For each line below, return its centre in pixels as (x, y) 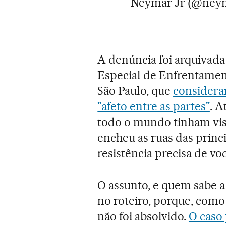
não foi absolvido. (143, 216)
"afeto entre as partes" (154, 106)
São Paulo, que (135, 91)
